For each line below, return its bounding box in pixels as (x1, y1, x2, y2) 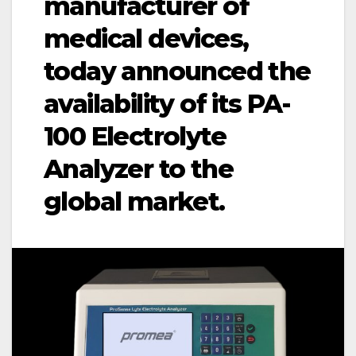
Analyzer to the (44, 153, 233, 185)
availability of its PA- (44, 88, 291, 120)
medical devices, (44, 23, 249, 55)
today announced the (44, 56, 311, 87)
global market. (44, 186, 225, 218)
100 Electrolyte (44, 121, 226, 153)
